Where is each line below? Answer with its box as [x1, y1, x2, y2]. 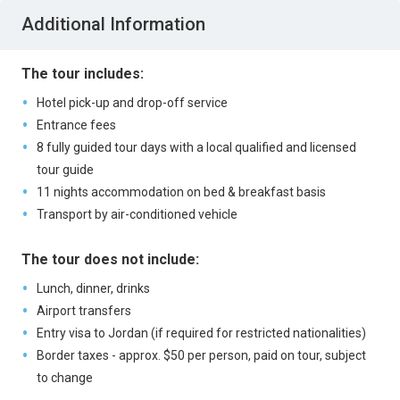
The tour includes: [21, 65, 144, 82]
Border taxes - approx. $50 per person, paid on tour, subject [36, 348, 366, 362]
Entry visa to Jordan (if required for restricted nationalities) [36, 326, 369, 340]
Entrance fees [36, 118, 116, 132]
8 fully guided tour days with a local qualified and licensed [36, 140, 356, 154]
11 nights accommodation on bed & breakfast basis [36, 185, 326, 199]
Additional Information [21, 13, 205, 35]
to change [36, 371, 93, 385]
